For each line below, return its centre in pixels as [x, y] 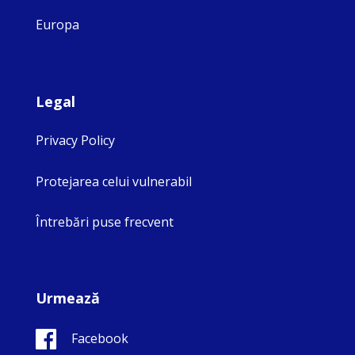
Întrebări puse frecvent [105, 221]
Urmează [68, 298]
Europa [57, 25]
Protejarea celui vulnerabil [114, 181]
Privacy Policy [75, 141]
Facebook [100, 339]
